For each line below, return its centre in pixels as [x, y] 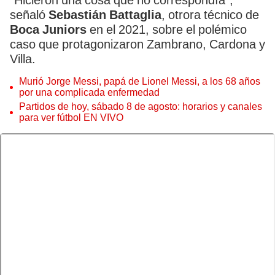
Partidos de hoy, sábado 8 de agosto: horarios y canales [141, 107]
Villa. [24, 59]
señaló [29, 15]
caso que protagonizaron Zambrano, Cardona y [137, 44]
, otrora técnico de [210, 15]
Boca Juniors [48, 29]
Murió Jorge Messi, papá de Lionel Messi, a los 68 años [140, 81]
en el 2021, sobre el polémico [167, 29]
